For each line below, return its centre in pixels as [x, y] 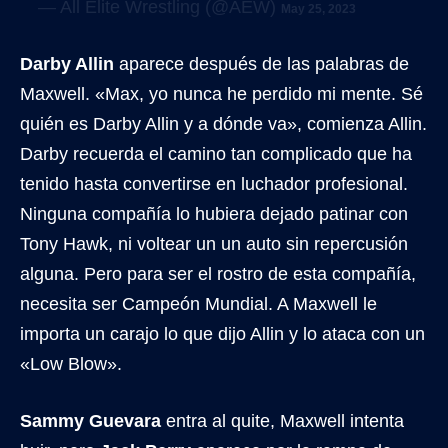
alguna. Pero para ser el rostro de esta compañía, [218, 273]
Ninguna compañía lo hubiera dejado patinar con [214, 213]
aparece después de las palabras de [261, 63]
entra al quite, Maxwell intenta [282, 420]
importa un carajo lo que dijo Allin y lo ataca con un [222, 333]
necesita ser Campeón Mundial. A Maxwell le [198, 303]
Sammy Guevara [90, 420]
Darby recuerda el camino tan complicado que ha [216, 153]
